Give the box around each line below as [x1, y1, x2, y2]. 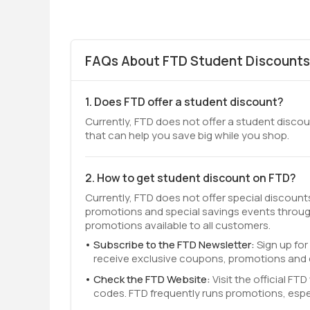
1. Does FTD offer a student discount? [85, 94, 284, 109]
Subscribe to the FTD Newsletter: [93, 237, 257, 252]
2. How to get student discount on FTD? [85, 170, 296, 185]
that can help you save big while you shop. [85, 128, 289, 143]
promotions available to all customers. [85, 218, 271, 232]
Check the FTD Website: [93, 272, 212, 286]
